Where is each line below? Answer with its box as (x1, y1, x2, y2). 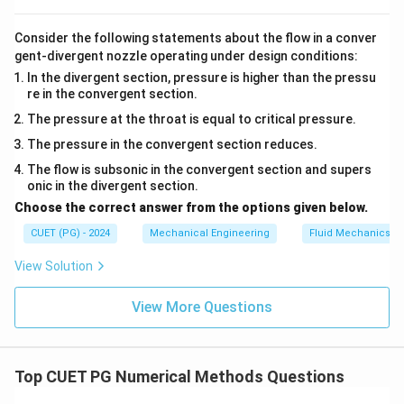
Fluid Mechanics (309, 226, 390, 239)
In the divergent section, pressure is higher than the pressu (27, 69, 376, 85)
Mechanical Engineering (150, 226, 270, 239)
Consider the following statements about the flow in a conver (14, 30, 377, 45)
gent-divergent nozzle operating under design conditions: (14, 48, 358, 63)
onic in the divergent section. (27, 178, 198, 193)
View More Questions (132, 298, 272, 316)
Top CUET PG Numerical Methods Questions (14, 366, 344, 386)
